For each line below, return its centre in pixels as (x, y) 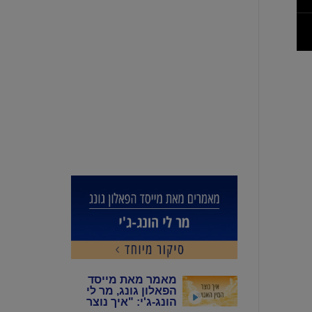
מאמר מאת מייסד (133, 279)
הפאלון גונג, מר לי (132, 290)
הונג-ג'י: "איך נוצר (132, 302)
